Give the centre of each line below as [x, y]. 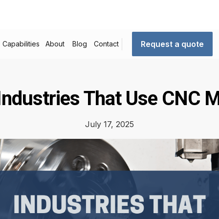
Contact [106, 44]
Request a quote [173, 44]
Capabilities [21, 44]
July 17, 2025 [109, 124]
